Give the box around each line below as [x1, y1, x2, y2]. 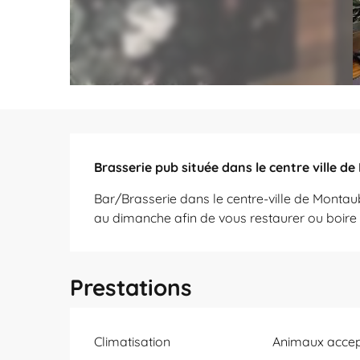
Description [70, 131, 219, 166]
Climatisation [94, 333, 171, 350]
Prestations [70, 273, 193, 301]
